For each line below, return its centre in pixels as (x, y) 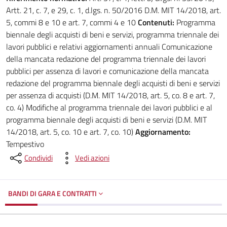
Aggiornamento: (163, 132)
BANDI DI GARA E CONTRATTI (53, 193)
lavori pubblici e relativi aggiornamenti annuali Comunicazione (109, 47)
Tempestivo (25, 144)
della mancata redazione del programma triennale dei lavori (106, 59)
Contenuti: (156, 22)
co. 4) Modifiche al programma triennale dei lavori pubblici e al (109, 107)
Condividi (39, 158)
